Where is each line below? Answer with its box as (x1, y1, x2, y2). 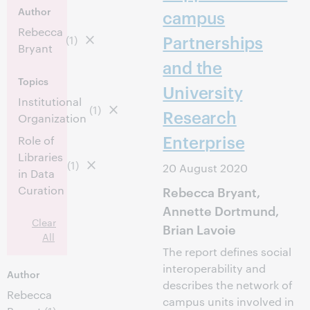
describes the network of (163, 277, 293, 292)
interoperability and (163, 261, 266, 275)
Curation (18, 183, 64, 197)
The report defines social (163, 244, 292, 259)
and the (163, 56, 222, 78)
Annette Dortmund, (163, 201, 279, 219)
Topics (18, 74, 49, 87)
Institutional (18, 94, 82, 109)
